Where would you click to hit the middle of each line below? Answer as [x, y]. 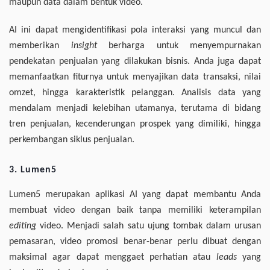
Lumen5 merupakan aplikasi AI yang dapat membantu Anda [135, 195]
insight [84, 46]
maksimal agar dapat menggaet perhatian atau [113, 258]
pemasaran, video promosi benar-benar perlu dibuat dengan [135, 242]
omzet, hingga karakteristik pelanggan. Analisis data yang [135, 93]
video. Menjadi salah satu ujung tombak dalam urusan [149, 226]
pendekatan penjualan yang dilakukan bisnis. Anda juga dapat [135, 62]
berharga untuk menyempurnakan [179, 46]
